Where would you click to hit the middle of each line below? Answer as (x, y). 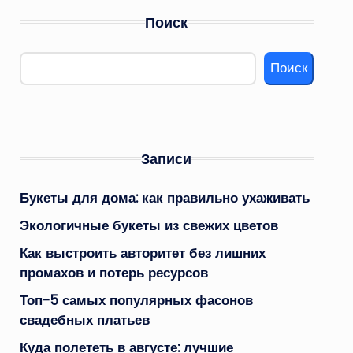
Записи (167, 158)
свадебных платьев (84, 320)
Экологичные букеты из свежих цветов (149, 225)
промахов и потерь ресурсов (113, 272)
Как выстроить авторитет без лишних (142, 253)
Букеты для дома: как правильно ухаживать (164, 197)
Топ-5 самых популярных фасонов (136, 300)
